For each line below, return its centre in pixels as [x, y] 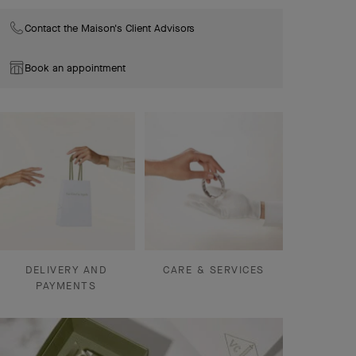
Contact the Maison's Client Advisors [110, 28]
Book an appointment [75, 68]
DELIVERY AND [66, 270]
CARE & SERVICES [214, 270]
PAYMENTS [66, 286]
